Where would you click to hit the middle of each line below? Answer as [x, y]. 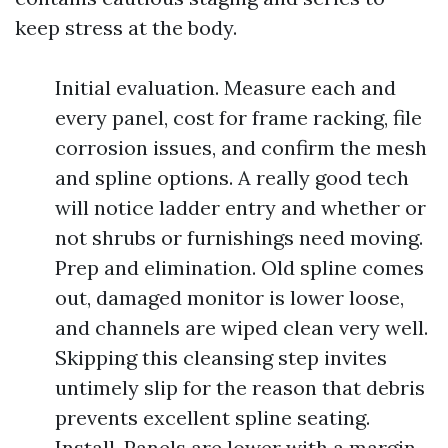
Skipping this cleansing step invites [221, 357]
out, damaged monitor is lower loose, [229, 297]
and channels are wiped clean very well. [241, 327]
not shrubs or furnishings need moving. [239, 237]
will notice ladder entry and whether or [240, 207]
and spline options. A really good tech [232, 177]
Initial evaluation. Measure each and [225, 87]
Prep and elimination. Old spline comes [239, 267]
